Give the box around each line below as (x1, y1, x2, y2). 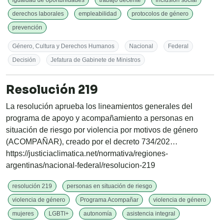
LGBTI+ (49, 210, 69, 218)
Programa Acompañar (80, 196, 138, 204)
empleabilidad (79, 10, 117, 18)
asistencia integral (127, 210, 175, 218)
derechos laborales (12, 10, 64, 18)
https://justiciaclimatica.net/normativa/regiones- (6, 149, 168, 158)
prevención (12, 24, 42, 31)
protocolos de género (132, 10, 189, 18)
